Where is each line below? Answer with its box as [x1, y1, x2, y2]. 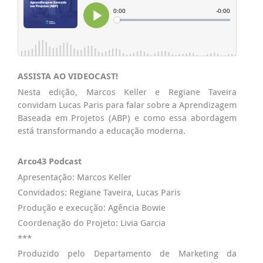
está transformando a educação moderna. [18, 124, 186, 136]
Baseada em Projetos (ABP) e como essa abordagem [18, 112, 237, 123]
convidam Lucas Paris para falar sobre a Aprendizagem [18, 99, 237, 110]
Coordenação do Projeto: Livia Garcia [18, 217, 166, 228]
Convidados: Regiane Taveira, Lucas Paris [18, 186, 181, 198]
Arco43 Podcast [18, 155, 82, 167]
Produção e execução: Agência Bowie [18, 201, 166, 213]
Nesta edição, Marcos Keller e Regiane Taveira [18, 86, 237, 97]
